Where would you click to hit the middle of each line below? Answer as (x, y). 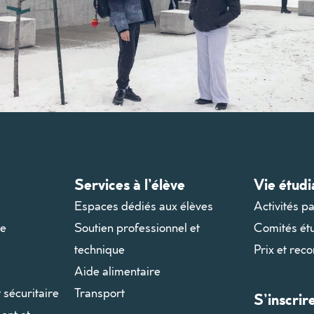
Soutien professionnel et (137, 227)
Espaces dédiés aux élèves (143, 205)
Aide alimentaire (117, 271)
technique (99, 249)
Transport (99, 292)
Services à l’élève (129, 184)
